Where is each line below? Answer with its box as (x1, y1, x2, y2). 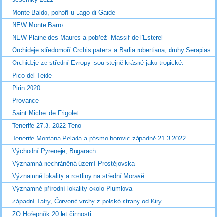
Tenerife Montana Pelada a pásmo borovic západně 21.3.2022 (12, 135, 186, 142)
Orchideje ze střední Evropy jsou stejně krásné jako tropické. (12, 59, 184, 67)
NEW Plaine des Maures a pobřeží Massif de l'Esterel (12, 34, 163, 42)
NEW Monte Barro (12, 21, 63, 29)
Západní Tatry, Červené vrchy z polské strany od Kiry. (12, 198, 163, 205)
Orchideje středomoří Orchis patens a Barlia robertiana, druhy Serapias (12, 46, 211, 54)
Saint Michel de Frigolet (12, 109, 78, 117)
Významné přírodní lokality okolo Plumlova (12, 185, 132, 193)
